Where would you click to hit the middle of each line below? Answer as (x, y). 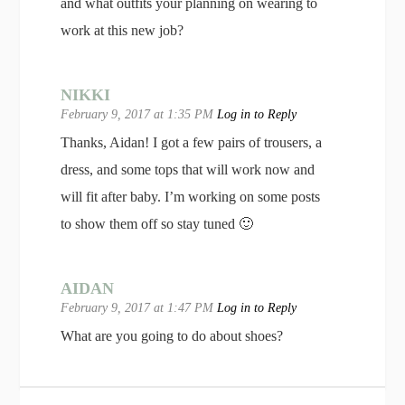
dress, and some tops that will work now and (188, 170)
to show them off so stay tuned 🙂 (157, 224)
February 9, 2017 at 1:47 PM (139, 308)
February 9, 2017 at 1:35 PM (139, 115)
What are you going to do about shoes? (172, 336)
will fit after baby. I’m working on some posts (191, 197)
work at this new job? (122, 31)
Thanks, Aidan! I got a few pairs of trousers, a (192, 143)
